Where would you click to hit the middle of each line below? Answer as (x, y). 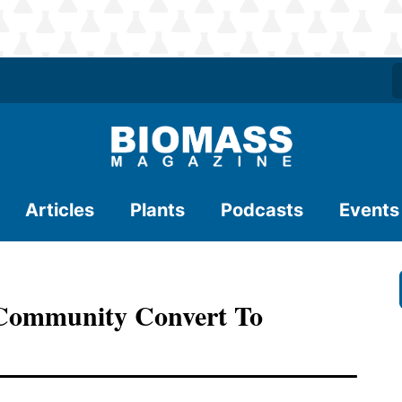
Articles (60, 210)
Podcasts (262, 210)
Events (369, 210)
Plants (157, 210)
